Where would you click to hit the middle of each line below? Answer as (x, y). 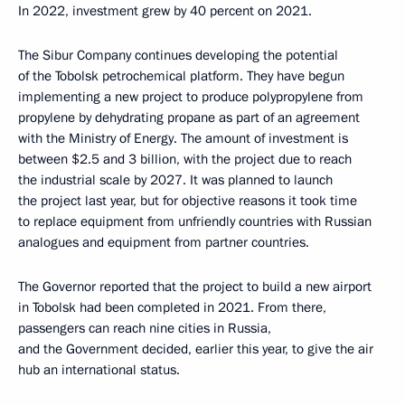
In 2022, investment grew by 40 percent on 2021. (165, 11)
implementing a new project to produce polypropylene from (191, 97)
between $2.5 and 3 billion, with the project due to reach (185, 160)
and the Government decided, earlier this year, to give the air (196, 349)
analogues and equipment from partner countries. (164, 243)
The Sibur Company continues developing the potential (178, 56)
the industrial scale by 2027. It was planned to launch (175, 180)
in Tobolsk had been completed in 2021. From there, (172, 308)
